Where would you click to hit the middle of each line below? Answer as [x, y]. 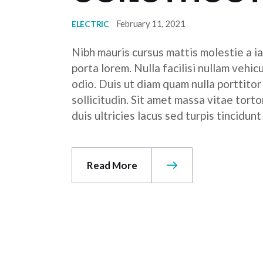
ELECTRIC [90, 24]
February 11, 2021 [151, 24]
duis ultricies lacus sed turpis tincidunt [166, 115]
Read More [112, 165]
